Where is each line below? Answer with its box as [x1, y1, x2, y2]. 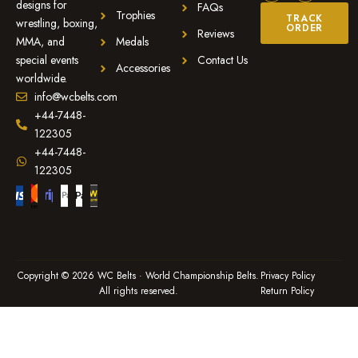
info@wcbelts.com [34, 88, 117, 105]
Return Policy [261, 283, 314, 298]
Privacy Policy [261, 268, 315, 283]
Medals [115, 34, 149, 50]
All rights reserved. [98, 283, 178, 298]
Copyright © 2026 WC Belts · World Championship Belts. [18, 268, 259, 283]
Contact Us [197, 52, 248, 68]
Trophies [115, 7, 155, 23]
